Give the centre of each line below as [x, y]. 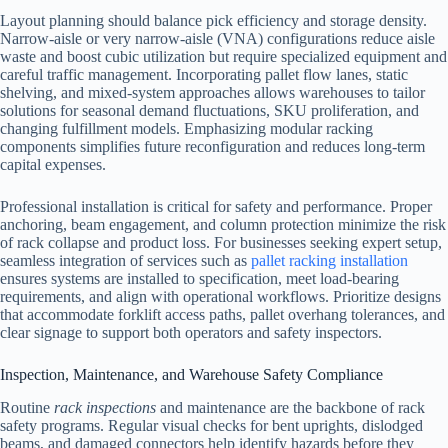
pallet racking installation [329, 260]
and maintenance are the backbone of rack [290, 407]
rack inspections [105, 407]
